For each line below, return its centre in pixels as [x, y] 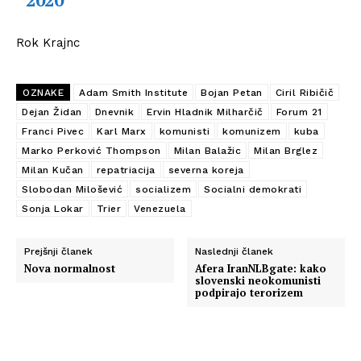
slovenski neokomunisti [258, 280]
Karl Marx [122, 131]
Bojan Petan [232, 92]
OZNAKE [43, 92]
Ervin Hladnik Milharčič [205, 112]
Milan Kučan [53, 170]
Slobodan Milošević [72, 189]
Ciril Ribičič [304, 92]
